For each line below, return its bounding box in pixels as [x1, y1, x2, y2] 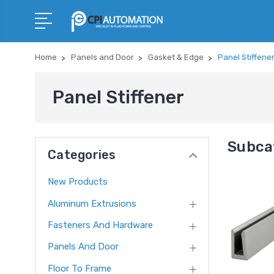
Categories [48, 147, 116, 162]
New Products [48, 176, 108, 188]
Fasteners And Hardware [48, 220, 153, 231]
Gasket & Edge [148, 53, 204, 62]
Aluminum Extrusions [48, 198, 136, 209]
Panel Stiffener [53, 86, 184, 108]
